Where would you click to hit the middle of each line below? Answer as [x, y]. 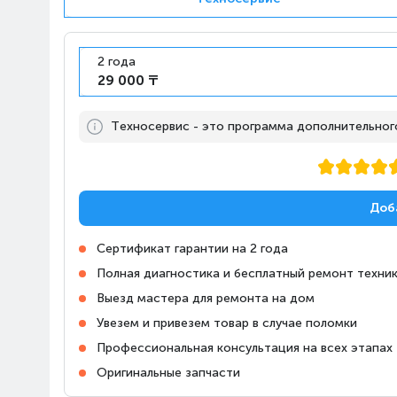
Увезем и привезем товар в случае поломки [227, 323]
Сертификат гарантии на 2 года [192, 249]
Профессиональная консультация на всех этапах [245, 348]
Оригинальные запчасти [168, 373]
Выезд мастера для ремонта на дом [206, 298]
